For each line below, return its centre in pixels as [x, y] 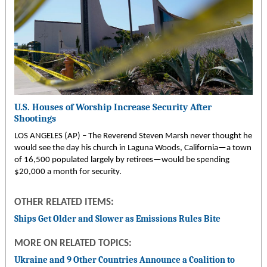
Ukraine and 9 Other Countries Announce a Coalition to [124, 260]
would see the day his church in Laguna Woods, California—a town [133, 148]
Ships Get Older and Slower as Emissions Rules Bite [117, 219]
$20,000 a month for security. [68, 172]
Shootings [35, 119]
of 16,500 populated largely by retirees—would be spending [122, 160]
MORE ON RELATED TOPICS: [73, 244]
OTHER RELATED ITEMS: [64, 202]
